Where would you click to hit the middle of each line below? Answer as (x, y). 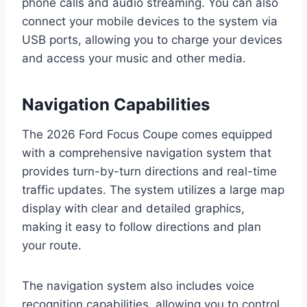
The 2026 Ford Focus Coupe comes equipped (147, 134)
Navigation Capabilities (116, 104)
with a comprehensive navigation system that (147, 152)
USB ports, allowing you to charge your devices (152, 39)
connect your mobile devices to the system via (150, 21)
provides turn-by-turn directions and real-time (149, 171)
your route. (52, 245)
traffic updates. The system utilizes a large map (153, 189)
